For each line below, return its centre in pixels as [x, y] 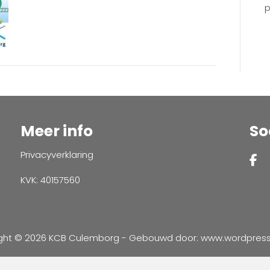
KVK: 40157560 [50, 180]
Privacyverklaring [57, 154]
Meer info [56, 131]
